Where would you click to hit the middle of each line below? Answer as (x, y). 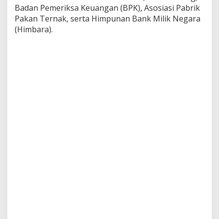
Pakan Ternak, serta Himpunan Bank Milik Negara (108, 18)
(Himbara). (34, 29)
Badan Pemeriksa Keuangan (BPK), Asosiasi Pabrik (107, 8)
